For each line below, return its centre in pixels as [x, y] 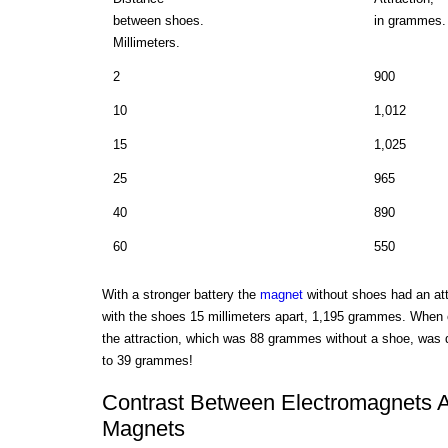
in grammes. [409, 20]
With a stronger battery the [180, 294]
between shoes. [158, 20]
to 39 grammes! [147, 360]
